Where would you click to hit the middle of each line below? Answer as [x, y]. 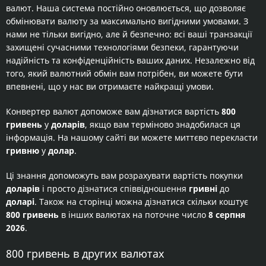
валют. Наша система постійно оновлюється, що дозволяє [126, 8]
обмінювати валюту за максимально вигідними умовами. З [127, 21]
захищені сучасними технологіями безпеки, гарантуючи [122, 47]
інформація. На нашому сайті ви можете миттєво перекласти [132, 137]
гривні [203, 189]
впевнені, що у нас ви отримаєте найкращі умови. [110, 86]
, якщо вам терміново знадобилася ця [163, 124]
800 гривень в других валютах [85, 254]
